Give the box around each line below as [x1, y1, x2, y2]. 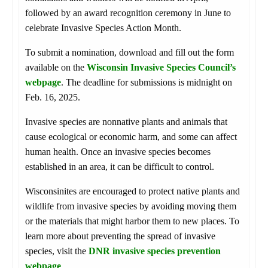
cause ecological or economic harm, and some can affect [25, 132, 237, 142]
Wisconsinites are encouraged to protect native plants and [25, 186, 240, 197]
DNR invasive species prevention [89, 246, 221, 257]
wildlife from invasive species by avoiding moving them [25, 201, 236, 212]
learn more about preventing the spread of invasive [25, 231, 215, 242]
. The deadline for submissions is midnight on [61, 77, 232, 88]
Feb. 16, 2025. [25, 92, 80, 103]
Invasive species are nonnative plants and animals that [25, 117, 227, 127]
